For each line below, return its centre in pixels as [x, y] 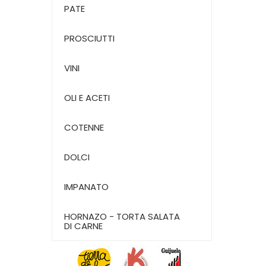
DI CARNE [83, 226]
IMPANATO [86, 187]
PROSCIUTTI [89, 39]
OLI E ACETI [87, 98]
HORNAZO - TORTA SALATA [122, 217]
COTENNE [84, 128]
